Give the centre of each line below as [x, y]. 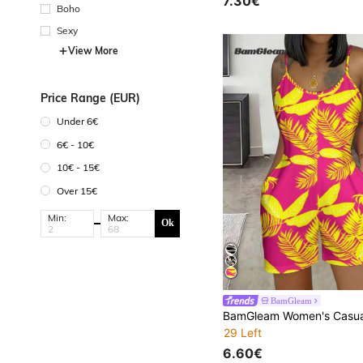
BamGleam [292, 301]
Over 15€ [77, 190]
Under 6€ [77, 122]
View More [93, 50]
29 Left [243, 333]
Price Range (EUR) [90, 98]
